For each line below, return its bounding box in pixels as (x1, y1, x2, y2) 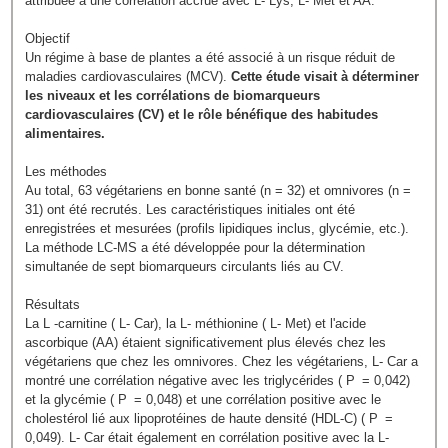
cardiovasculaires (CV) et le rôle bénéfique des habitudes (25, 106, 379, 122)
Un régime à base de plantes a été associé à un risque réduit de (25, 49, 396, 65)
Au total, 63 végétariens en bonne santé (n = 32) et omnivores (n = (25, 182, 412, 198)
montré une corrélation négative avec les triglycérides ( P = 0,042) (25, 372, 411, 388)
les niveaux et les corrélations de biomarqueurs (25, 87, 321, 103)
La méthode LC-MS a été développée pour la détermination (25, 239, 366, 255)
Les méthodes (25, 163, 108, 179)
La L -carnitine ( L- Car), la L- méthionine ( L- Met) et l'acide (25, 315, 367, 331)
